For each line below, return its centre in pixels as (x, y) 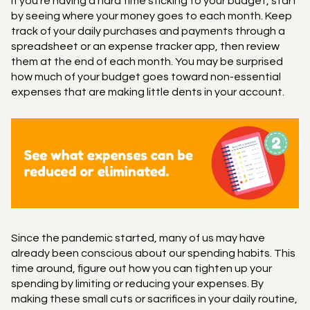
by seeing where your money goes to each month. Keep (152, 16)
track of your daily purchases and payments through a (148, 31)
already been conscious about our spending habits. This (153, 254)
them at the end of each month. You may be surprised (147, 61)
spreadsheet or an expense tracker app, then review (145, 46)
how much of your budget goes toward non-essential (146, 76)
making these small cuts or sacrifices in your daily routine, (154, 299)
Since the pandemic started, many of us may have (138, 238)
